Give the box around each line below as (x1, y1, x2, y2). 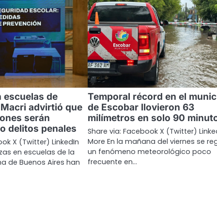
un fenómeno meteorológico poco (87, 147, 211, 157)
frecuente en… (87, 157, 137, 167)
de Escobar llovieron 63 (87, 102, 194, 113)
